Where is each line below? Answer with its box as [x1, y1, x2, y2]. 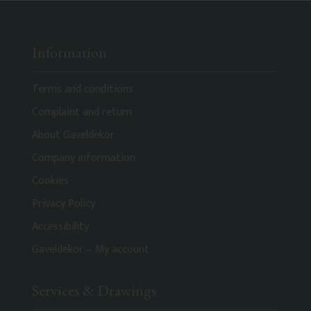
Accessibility [32, 217, 89, 237]
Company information [32, 149, 135, 168]
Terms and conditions [32, 80, 133, 99]
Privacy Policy [32, 194, 95, 214]
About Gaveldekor [32, 126, 115, 145]
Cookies [32, 171, 69, 191]
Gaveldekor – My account [32, 240, 149, 260]
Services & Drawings [32, 280, 157, 301]
